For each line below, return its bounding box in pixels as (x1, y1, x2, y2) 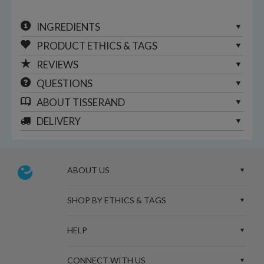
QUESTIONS (37, 77, 93, 90)
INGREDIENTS (37, 21, 100, 34)
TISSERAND (72, 96, 125, 109)
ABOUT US (67, 165, 110, 176)
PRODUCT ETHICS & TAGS (37, 39, 157, 52)
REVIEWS (37, 58, 78, 71)
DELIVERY (37, 115, 81, 128)
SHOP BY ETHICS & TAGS (67, 195, 166, 206)
